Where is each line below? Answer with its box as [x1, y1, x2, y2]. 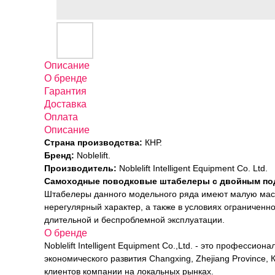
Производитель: [44, 163, 117, 173]
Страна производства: [44, 137, 142, 147]
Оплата [44, 112, 78, 122]
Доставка [44, 99, 87, 109]
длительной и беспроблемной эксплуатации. [44, 215, 225, 225]
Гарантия [44, 86, 87, 96]
